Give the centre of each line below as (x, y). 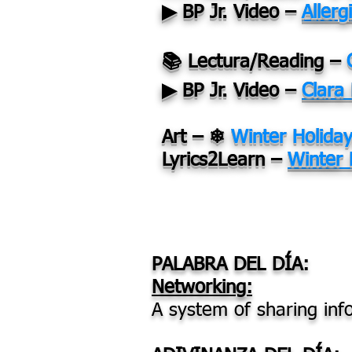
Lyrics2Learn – (225, 160)
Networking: (202, 288)
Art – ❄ (196, 137)
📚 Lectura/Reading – (254, 62)
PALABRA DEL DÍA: (230, 265)
